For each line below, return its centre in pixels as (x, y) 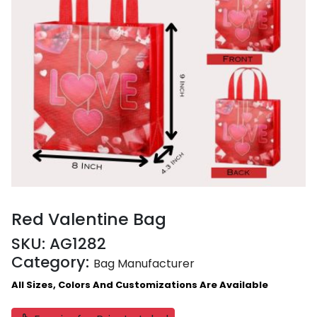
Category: (52, 263)
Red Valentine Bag (89, 219)
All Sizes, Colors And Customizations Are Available (140, 285)
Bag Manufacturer (144, 264)
